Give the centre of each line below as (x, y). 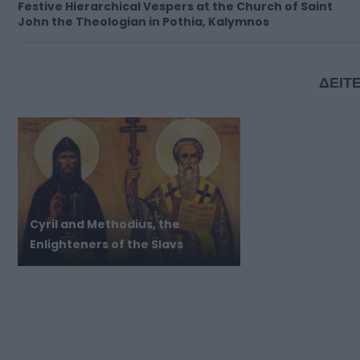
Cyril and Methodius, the (105, 225)
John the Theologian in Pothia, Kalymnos (143, 22)
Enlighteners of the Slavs (106, 245)
